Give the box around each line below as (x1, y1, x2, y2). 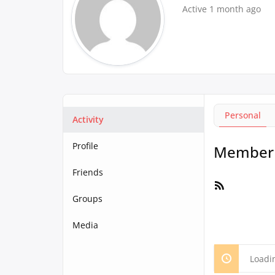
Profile (72, 140, 98, 152)
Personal (225, 109, 261, 121)
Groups (72, 193, 103, 204)
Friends (72, 166, 103, 178)
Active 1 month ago (182, 3, 261, 15)
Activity (72, 114, 104, 125)
